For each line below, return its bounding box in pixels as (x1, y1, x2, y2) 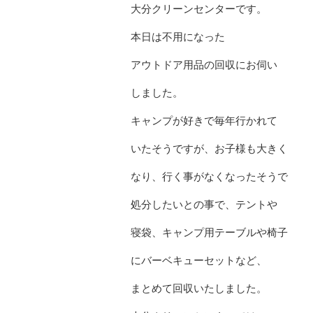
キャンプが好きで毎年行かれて (131, 114, 277, 126)
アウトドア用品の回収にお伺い (131, 58, 277, 71)
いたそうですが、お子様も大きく (131, 142, 288, 154)
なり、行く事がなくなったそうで (131, 170, 288, 182)
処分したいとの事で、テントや (131, 198, 277, 210)
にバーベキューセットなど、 (131, 254, 267, 266)
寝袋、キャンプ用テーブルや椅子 (131, 226, 288, 238)
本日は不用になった (131, 30, 225, 43)
